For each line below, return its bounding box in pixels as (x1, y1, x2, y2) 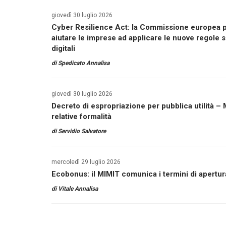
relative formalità (51, 112, 111, 121)
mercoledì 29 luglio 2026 (51, 158, 121, 165)
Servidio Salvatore (58, 128, 106, 135)
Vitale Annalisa (58, 185, 98, 192)
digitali (51, 44, 75, 53)
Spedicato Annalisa (58, 60, 109, 67)
